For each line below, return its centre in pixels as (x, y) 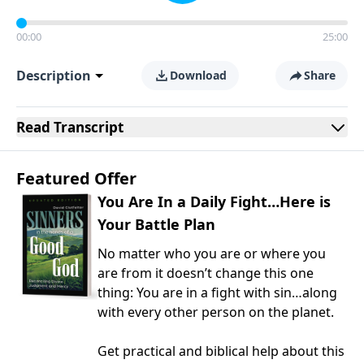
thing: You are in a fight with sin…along (217, 292)
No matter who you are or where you (212, 253)
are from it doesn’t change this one (206, 273)
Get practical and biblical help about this (221, 351)
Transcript (87, 127)
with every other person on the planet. (216, 312)
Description (54, 76)
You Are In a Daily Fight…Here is (214, 201)
